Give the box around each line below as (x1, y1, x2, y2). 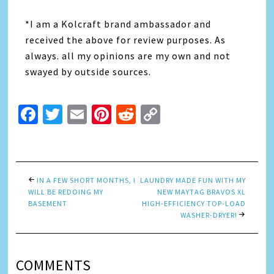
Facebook (38, 102, 122, 127)
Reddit (136, 102, 193, 127)
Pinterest (111, 102, 193, 127)
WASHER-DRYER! (180, 210, 237, 220)
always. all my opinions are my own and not (25, 49, 231, 62)
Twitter (62, 102, 126, 127)
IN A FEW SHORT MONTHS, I (37, 175, 136, 185)
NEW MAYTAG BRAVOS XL (157, 187, 246, 196)
